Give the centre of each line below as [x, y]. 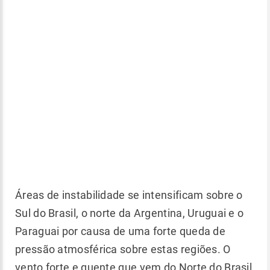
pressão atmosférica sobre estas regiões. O [123, 249]
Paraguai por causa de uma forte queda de [120, 231]
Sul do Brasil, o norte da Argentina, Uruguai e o [130, 213]
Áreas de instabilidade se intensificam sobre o [129, 195]
